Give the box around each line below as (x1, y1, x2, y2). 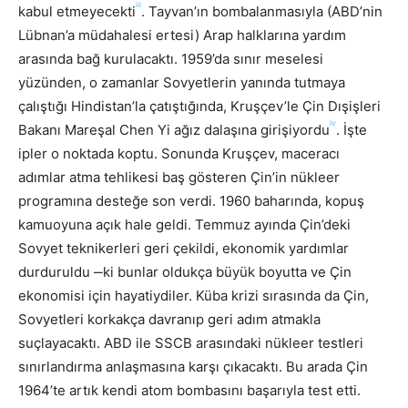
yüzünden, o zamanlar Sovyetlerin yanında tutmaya (18, 73, 345, 91)
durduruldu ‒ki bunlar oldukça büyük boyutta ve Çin (18, 262, 352, 280)
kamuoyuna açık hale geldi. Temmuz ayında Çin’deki (18, 215, 351, 233)
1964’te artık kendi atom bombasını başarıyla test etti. (18, 381, 361, 399)
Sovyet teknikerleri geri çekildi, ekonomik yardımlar (18, 239, 349, 257)
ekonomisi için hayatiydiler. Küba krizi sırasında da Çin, (18, 286, 369, 304)
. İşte (336, 120, 367, 138)
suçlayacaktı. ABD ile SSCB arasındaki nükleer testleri (18, 333, 363, 352)
